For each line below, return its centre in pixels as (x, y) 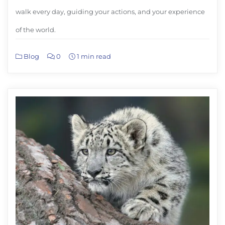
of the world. (36, 30)
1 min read (93, 57)
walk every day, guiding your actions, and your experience (110, 12)
